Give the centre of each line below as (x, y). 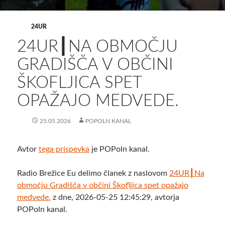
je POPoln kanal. (119, 149)
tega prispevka (64, 149)
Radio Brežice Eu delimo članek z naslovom (93, 174)
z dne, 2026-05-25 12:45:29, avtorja (115, 198)
